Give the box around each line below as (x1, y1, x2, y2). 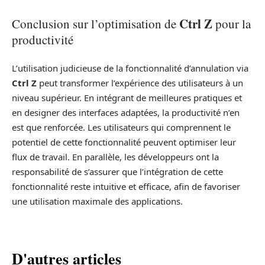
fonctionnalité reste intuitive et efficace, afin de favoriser (12, 180, 240, 193)
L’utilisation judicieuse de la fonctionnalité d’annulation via (12, 62, 248, 75)
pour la (212, 15, 251, 32)
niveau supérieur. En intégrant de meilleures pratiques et (12, 92, 242, 104)
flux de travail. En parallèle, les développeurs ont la (12, 151, 219, 163)
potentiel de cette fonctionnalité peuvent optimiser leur (12, 136, 236, 148)
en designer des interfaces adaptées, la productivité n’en (12, 106, 240, 119)
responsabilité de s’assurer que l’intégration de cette (12, 166, 223, 178)
